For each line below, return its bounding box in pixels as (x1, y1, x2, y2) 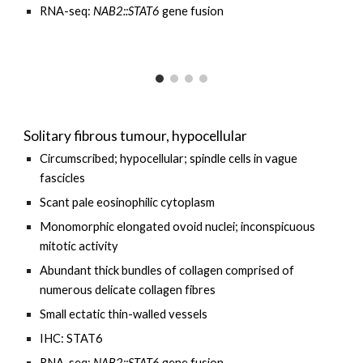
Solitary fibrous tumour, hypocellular (23, 127, 248, 144)
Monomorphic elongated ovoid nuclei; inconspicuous (40, 220, 316, 233)
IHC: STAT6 (40, 331, 104, 345)
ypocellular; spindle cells (126, 152, 254, 165)
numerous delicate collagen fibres (40, 283, 216, 297)
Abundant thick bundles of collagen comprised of (40, 263, 295, 277)
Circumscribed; (40, 152, 121, 165)
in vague (254, 152, 298, 165)
